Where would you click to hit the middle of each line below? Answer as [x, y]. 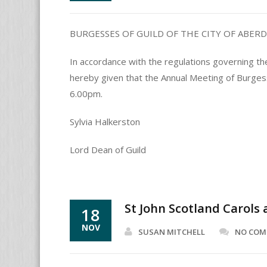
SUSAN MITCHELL [172, 232]
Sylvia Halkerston [105, 122]
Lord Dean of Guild [108, 150]
